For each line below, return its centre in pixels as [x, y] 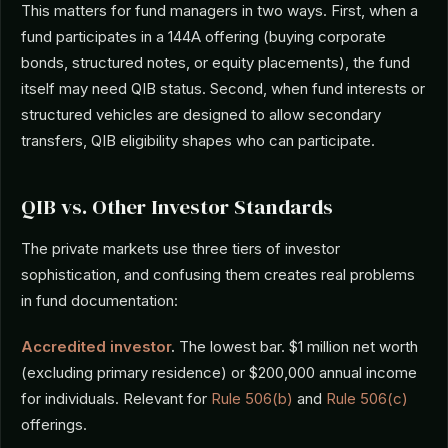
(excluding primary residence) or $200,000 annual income [219, 372]
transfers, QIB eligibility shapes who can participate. [198, 140]
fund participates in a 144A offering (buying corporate [203, 36]
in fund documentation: [99, 300]
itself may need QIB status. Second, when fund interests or [223, 88]
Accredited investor [96, 346]
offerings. [54, 424]
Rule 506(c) [367, 398]
